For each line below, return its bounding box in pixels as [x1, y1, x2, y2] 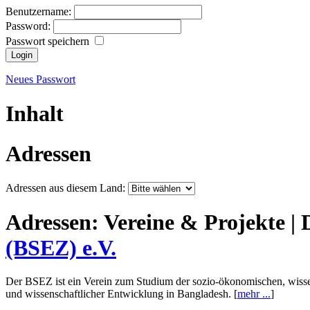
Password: [6, 20, 53, 33]
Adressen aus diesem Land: [6, 181, 128, 194]
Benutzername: [6, 6, 74, 18]
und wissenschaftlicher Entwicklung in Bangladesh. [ [6, 288, 237, 300]
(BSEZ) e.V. [6, 235, 116, 260]
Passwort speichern [6, 35, 92, 48]
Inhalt [6, 100, 64, 126]
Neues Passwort [6, 73, 75, 86]
